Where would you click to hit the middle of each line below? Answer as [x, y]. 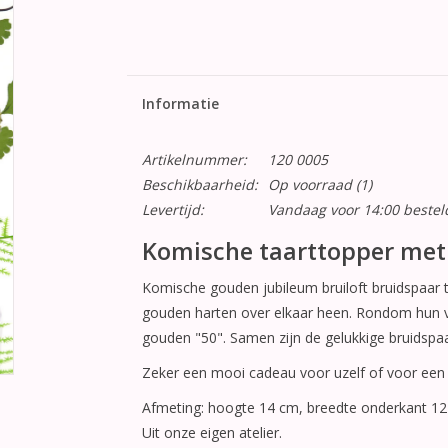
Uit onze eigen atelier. [211, 433]
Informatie [180, 103]
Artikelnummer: [194, 159]
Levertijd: [172, 209]
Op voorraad [309, 184]
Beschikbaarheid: [199, 184]
